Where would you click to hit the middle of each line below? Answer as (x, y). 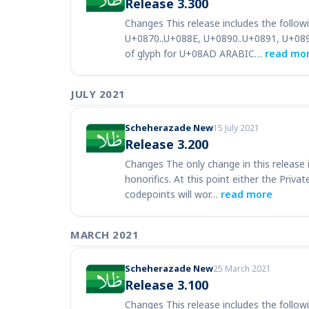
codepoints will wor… (173, 194)
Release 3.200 (167, 144)
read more (247, 194)
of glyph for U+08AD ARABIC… (195, 53)
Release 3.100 (167, 285)
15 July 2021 (236, 128)
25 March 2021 (242, 269)
